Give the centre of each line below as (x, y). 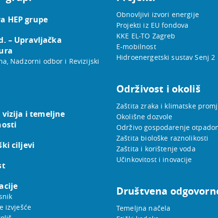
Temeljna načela (144, 208)
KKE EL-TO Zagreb (146, 36)
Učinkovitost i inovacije (154, 160)
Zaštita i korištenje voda (156, 149)
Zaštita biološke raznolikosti (163, 138)
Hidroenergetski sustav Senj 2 (166, 57)
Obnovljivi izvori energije (158, 15)
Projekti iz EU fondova (153, 25)
